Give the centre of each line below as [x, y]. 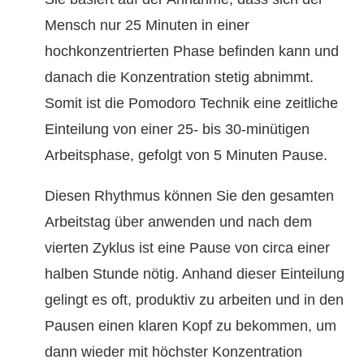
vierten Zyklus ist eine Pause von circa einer [187, 248]
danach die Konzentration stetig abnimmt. [179, 78]
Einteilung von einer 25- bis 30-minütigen [177, 130]
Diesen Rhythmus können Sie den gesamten [189, 196]
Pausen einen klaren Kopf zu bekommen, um [191, 326]
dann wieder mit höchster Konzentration [173, 352]
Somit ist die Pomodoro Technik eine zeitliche [191, 104]
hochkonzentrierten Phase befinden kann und [192, 52]
